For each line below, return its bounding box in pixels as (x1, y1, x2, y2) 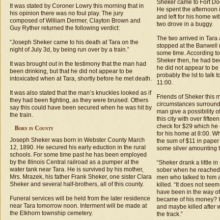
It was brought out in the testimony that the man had (10, 60, 146, 67)
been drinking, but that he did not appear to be (10, 68, 133, 75)
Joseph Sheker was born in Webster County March (10, 137, 145, 143)
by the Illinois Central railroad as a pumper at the (10, 159, 139, 165)
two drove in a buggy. (157, 21, 213, 27)
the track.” (157, 211, 183, 218)
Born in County (15, 125, 54, 132)
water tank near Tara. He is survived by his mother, (10, 166, 143, 173)
